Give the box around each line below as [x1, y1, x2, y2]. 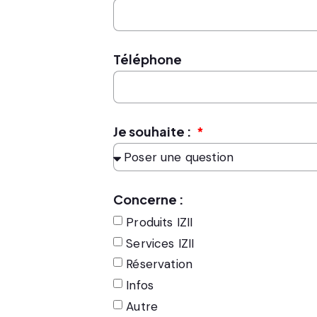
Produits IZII [126, 214, 193, 230]
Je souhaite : [113, 123, 194, 139]
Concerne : [113, 191, 184, 207]
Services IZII [126, 235, 195, 251]
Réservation [126, 256, 193, 272]
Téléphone [113, 51, 182, 67]
